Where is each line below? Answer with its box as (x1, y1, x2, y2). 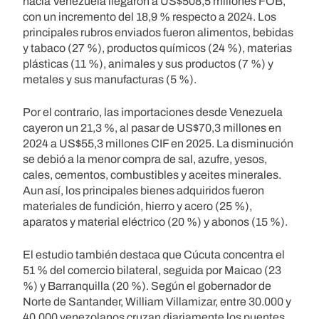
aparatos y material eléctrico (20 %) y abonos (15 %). (23, 215, 288, 228)
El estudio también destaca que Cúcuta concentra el (23, 248, 285, 261)
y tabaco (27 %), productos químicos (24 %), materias (23, 41, 292, 54)
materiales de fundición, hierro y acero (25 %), (23, 199, 252, 212)
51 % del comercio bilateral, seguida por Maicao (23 (23, 263, 281, 276)
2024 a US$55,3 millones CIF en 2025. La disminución (23, 137, 293, 150)
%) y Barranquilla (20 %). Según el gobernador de (23, 279, 271, 292)
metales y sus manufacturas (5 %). (23, 73, 197, 85)
